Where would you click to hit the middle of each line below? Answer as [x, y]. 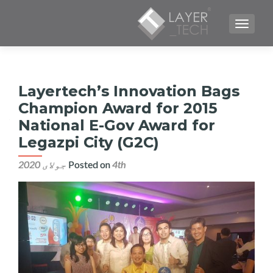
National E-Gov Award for [117, 125]
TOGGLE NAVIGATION [198, 25]
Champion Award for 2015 [118, 108]
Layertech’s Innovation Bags [129, 91]
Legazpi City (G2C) [89, 142]
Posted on [90, 164]
